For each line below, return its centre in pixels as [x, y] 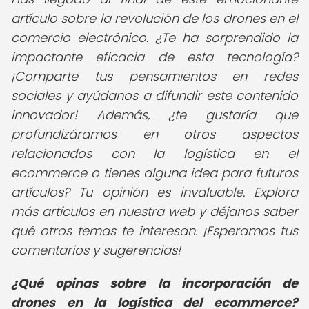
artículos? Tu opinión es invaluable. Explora [154, 192]
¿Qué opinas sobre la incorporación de [154, 283]
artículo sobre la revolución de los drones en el [154, 18]
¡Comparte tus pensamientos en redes [154, 76]
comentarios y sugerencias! [96, 250]
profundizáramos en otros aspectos [154, 134]
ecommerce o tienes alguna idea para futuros [154, 173]
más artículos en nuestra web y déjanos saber [154, 211]
